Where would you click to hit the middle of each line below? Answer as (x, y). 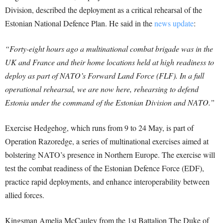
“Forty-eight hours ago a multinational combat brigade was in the (109, 49)
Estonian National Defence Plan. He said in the (80, 23)
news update (174, 23)
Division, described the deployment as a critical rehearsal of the (104, 10)
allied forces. (25, 195)
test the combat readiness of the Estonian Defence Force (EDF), (105, 168)
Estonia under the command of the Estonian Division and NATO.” (110, 103)
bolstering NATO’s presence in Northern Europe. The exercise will (110, 155)
